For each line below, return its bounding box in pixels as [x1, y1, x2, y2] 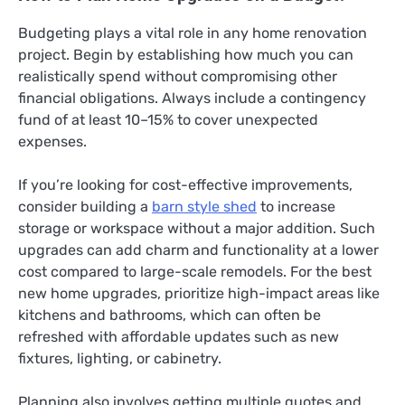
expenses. [18, 132, 87, 150]
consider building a [18, 197, 152, 215]
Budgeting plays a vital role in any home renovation [18, 24, 367, 42]
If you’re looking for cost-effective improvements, [18, 175, 353, 193]
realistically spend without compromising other [18, 67, 337, 85]
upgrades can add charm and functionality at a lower [18, 240, 379, 259]
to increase [257, 197, 335, 215]
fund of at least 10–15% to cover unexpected [18, 110, 318, 128]
